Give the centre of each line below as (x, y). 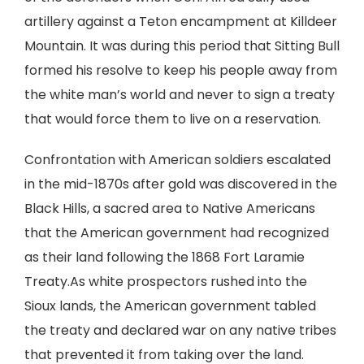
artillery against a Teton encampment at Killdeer (181, 22)
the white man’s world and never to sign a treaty (180, 95)
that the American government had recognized (177, 233)
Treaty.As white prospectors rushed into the (166, 282)
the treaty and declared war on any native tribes (180, 330)
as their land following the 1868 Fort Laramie (165, 257)
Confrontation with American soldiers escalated (178, 160)
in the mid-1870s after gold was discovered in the (181, 184)
